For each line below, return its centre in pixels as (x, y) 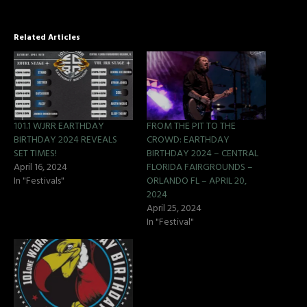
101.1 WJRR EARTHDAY (59, 126)
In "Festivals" (39, 181)
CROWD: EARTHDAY (188, 140)
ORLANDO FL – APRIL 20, (197, 181)
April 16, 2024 (40, 167)
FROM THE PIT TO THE (191, 126)
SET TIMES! (35, 153)
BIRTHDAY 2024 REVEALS (65, 140)
